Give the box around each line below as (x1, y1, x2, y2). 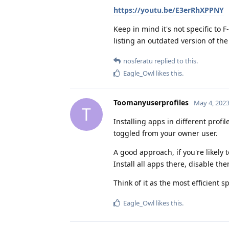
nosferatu (123, 56, 153, 65)
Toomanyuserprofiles (113, 97, 189, 107)
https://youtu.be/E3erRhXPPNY (113, 5, 224, 15)
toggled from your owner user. (113, 128, 218, 138)
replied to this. (153, 56, 198, 65)
